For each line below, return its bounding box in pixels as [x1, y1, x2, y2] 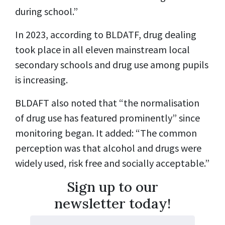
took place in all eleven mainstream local [15, 43, 190, 56]
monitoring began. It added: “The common [15, 126, 197, 139]
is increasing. [15, 73, 68, 86]
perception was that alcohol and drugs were [15, 141, 201, 154]
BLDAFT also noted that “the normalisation [15, 96, 199, 109]
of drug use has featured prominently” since [15, 111, 200, 124]
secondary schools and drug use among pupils [15, 58, 208, 71]
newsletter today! [54, 194, 171, 212]
